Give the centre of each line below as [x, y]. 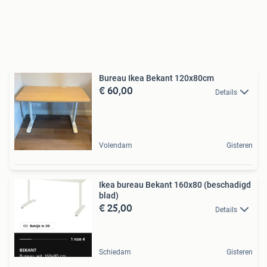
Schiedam [115, 252]
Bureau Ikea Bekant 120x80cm [156, 78]
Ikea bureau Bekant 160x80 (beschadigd [175, 185]
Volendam [116, 146]
